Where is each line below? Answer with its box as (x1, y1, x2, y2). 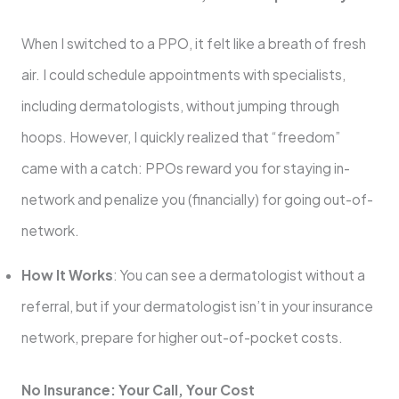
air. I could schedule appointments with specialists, (20, 65, 346, 83)
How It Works (20, 266, 113, 284)
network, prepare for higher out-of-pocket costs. (20, 329, 343, 346)
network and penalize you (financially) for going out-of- (20, 190, 373, 208)
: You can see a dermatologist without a (112, 266, 365, 284)
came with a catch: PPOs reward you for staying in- (20, 159, 350, 176)
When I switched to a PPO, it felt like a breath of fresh (20, 34, 366, 52)
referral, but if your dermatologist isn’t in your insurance (20, 297, 373, 315)
